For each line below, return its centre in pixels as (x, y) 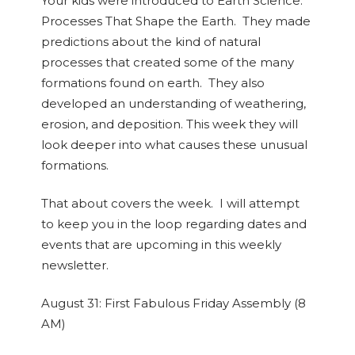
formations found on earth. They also (153, 83)
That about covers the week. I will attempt (170, 203)
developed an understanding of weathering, (173, 103)
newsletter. (74, 265)
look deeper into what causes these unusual (174, 145)
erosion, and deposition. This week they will (169, 124)
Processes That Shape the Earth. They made (176, 21)
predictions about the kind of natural (151, 42)
